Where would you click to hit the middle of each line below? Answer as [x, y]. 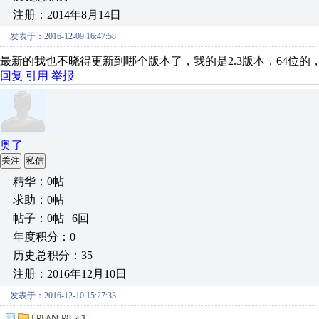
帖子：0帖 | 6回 [51, 218]
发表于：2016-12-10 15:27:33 [63, 296]
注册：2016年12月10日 [70, 274]
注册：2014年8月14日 [67, 15]
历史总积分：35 [53, 255]
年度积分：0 [44, 237]
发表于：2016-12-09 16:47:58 [63, 36]
